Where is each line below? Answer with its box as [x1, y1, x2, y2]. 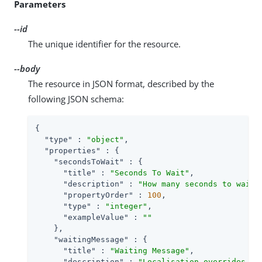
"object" [87, 135, 124, 144]
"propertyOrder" [63, 190, 133, 199]
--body [14, 62, 40, 74]
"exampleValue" [63, 212, 129, 222]
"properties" [44, 146, 101, 155]
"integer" [105, 201, 147, 211]
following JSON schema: [28, 92, 124, 105]
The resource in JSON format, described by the [28, 77, 214, 89]
